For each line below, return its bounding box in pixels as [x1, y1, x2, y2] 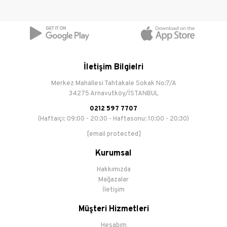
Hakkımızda [96, 166, 131, 174]
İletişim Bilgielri [84, 62, 143, 72]
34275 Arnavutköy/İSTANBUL [68, 90, 159, 98]
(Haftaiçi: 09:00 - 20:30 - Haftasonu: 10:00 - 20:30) [38, 115, 189, 123]
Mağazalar [98, 176, 129, 184]
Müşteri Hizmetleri [78, 204, 149, 214]
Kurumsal [95, 148, 132, 159]
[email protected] [86, 130, 141, 138]
